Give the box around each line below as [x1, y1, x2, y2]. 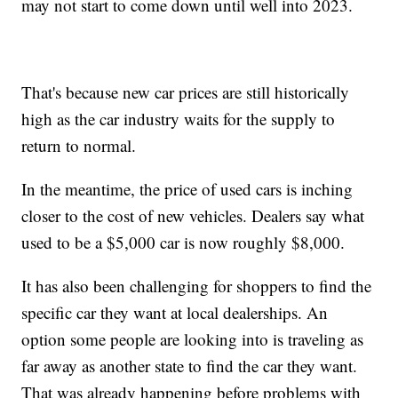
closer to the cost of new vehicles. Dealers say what [21, 203, 365, 227]
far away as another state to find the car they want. [21, 354, 358, 377]
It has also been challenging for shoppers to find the [21, 274, 372, 297]
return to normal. [21, 133, 137, 156]
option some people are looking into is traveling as [21, 327, 364, 350]
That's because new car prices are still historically [21, 80, 350, 103]
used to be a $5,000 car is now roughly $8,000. [21, 230, 346, 253]
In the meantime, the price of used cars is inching [21, 177, 354, 200]
